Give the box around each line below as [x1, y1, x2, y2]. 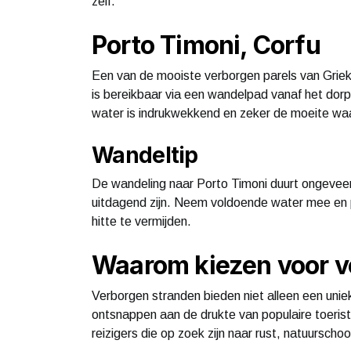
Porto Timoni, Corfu [92, 29, 320, 60]
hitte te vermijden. [92, 214, 191, 228]
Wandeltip [92, 141, 198, 168]
